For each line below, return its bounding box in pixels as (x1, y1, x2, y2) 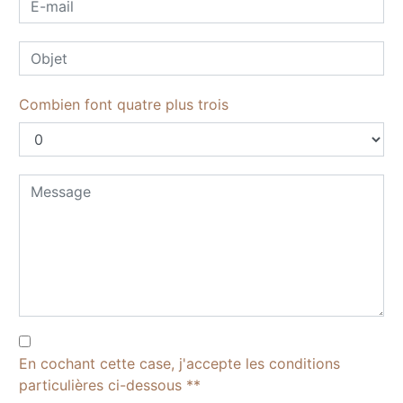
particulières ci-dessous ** (19, 375, 201, 394)
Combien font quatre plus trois (19, 94, 228, 113)
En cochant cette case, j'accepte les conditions (19, 354, 340, 372)
